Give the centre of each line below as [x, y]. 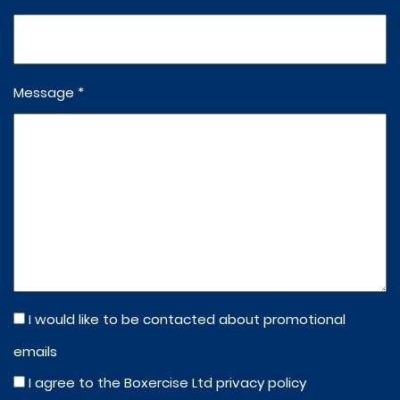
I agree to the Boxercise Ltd [122, 383]
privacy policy [261, 383]
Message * [49, 92]
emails [35, 351]
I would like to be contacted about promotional [187, 319]
